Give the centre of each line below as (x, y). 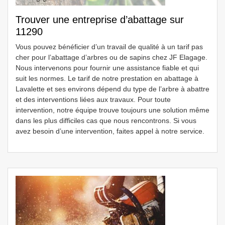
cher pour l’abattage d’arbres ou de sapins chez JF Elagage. (111, 57)
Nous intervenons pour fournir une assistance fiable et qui (107, 68)
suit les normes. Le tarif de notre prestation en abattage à (107, 78)
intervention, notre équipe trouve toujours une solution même (113, 110)
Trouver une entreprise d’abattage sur (100, 20)
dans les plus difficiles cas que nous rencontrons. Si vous (106, 121)
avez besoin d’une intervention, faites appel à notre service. (110, 131)
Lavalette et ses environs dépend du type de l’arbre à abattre (113, 89)
